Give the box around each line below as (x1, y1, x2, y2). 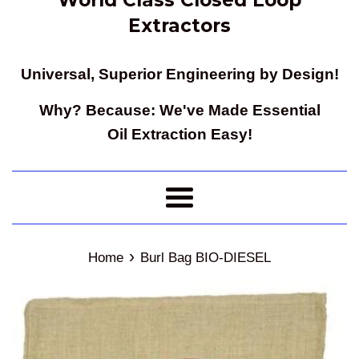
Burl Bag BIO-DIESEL (140, 249, 271, 265)
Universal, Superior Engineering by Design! (20, 65, 339, 83)
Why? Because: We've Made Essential (38, 101, 321, 119)
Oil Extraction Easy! (107, 125, 252, 143)
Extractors (128, 14, 231, 37)
